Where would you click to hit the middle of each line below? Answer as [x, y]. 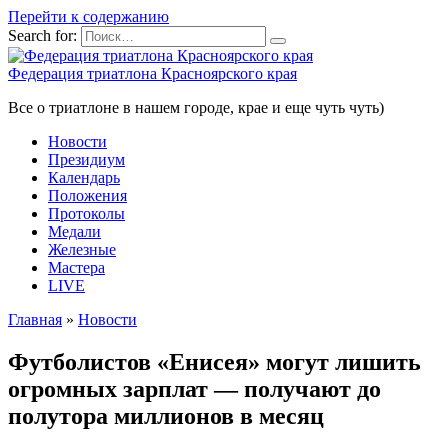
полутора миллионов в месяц [166, 415]
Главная [35, 319]
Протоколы [86, 213]
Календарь [84, 177]
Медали [74, 231]
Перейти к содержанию [88, 16]
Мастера [76, 267]
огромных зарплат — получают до [194, 388]
